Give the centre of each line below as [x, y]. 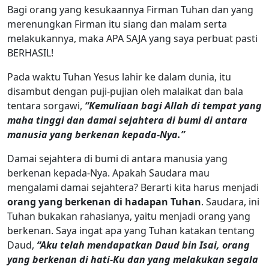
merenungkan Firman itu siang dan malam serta [117, 24]
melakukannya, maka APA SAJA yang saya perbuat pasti [132, 38]
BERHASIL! [30, 53]
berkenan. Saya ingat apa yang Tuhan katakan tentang [131, 230]
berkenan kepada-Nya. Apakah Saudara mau [108, 173]
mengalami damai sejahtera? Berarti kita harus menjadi [133, 187]
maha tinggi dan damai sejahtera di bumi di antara [127, 120]
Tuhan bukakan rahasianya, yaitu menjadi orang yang [129, 216]
